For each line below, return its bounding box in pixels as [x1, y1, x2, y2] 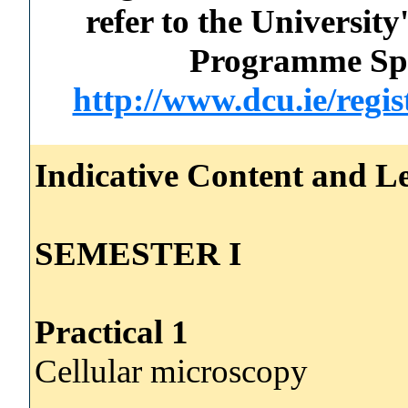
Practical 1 [35, 312, 189, 351]
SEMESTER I [35, 234, 241, 272]
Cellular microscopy [35, 352, 308, 390]
